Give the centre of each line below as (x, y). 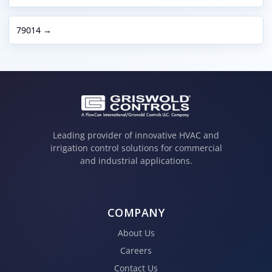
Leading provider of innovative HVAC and (136, 135)
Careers (136, 250)
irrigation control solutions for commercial (136, 148)
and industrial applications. (136, 161)
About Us (136, 233)
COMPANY (136, 212)
